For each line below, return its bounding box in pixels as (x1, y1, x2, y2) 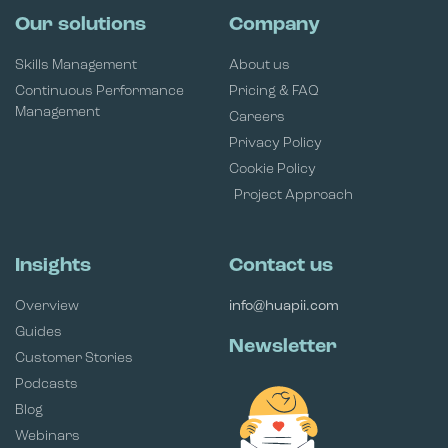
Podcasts (15, 376, 78, 392)
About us (229, 57, 290, 73)
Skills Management (15, 57, 137, 73)
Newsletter (229, 336, 337, 357)
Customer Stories (15, 350, 133, 366)
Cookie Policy (229, 161, 316, 177)
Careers (229, 109, 285, 125)
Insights (15, 255, 91, 276)
